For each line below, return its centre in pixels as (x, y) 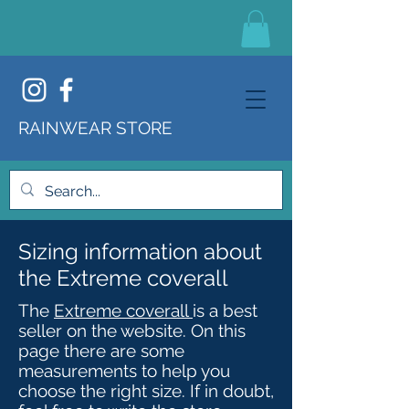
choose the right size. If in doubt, (146, 390)
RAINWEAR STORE (95, 127)
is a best (225, 310)
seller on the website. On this (132, 330)
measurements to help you (124, 370)
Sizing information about (140, 251)
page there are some (101, 350)
